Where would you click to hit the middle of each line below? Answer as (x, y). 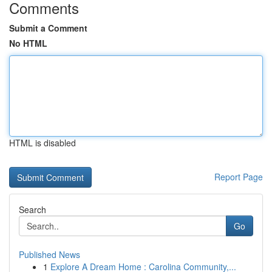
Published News (49, 254)
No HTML (28, 43)
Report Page (239, 177)
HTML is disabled (42, 143)
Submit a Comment (48, 28)
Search (32, 209)
